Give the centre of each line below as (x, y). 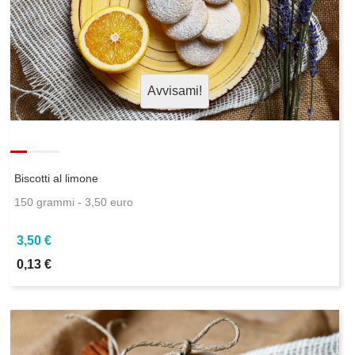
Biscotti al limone (57, 179)
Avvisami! (175, 91)
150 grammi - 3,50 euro (74, 202)
